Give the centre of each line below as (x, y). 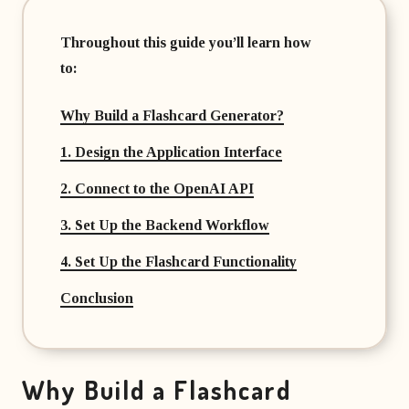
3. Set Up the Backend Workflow (165, 225)
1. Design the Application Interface (171, 152)
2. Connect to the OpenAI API (157, 189)
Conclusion (97, 298)
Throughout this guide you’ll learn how (186, 42)
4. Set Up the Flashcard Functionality (178, 262)
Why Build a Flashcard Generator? (172, 115)
